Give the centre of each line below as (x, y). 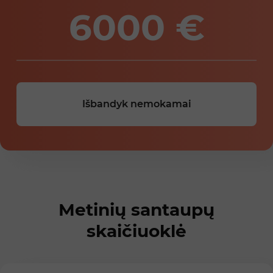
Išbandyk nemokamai (136, 104)
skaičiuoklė (136, 231)
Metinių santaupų (136, 210)
